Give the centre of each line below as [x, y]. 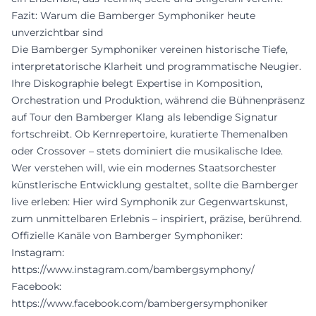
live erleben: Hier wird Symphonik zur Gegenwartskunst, [150, 201]
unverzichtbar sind [57, 32]
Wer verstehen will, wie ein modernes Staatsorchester [144, 168]
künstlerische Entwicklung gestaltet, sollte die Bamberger [155, 184]
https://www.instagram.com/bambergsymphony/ [133, 269]
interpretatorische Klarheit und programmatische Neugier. [156, 66]
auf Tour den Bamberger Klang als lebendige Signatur [145, 117]
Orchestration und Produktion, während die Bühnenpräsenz [158, 100]
